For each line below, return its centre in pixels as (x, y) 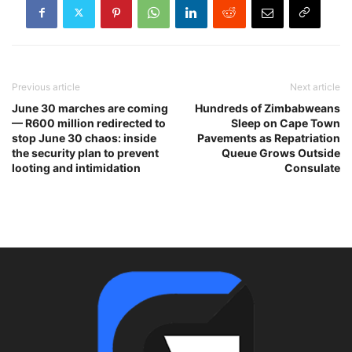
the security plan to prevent (85, 152)
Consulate (312, 167)
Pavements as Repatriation (269, 137)
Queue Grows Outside (281, 152)
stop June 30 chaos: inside (84, 137)
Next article (315, 86)
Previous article (46, 86)
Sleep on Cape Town (286, 123)
